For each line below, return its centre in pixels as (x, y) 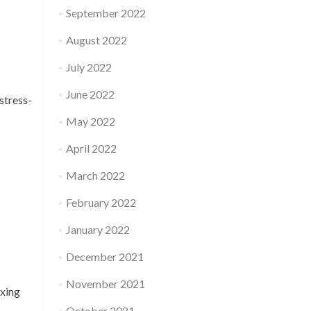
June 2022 (90, 94)
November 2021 (105, 284)
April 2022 (91, 148)
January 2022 (98, 229)
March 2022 (95, 175)
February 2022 (101, 202)
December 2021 (104, 257)
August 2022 (96, 40)
